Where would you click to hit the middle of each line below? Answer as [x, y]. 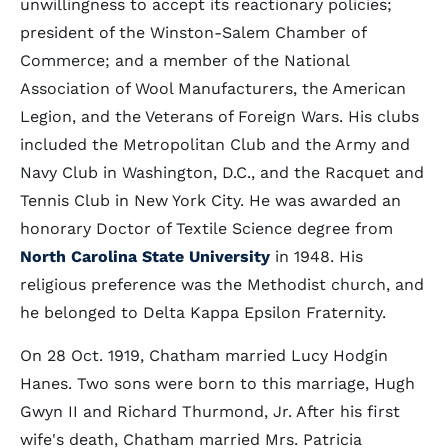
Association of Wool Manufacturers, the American [213, 88]
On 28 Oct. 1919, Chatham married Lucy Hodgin [204, 355]
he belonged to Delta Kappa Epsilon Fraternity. [203, 312]
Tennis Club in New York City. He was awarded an [210, 200]
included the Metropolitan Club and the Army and [215, 144]
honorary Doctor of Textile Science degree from [206, 228]
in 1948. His [316, 256]
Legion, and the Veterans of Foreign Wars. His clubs [219, 116]
